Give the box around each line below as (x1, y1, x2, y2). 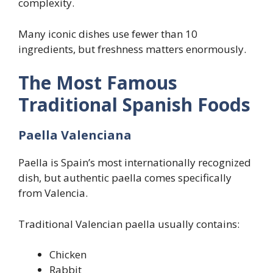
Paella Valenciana (18, 127, 132, 144)
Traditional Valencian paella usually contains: (18, 216, 239, 231)
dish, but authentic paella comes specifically (18, 171, 232, 185)
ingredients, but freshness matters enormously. (18, 41, 246, 56)
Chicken (49, 247, 87, 262)
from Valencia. (18, 186, 88, 200)
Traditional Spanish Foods (18, 92, 250, 118)
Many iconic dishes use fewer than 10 (18, 26, 197, 41)
